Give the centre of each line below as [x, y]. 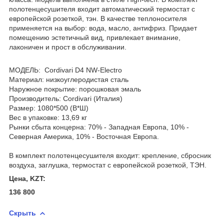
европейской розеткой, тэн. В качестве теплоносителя [98, 18]
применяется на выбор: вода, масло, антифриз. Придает [103, 28]
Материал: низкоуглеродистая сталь [69, 79]
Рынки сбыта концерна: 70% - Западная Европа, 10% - [99, 127]
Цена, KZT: [27, 178]
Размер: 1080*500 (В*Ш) [49, 108]
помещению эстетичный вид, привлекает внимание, [95, 37]
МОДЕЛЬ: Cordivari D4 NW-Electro [65, 70]
